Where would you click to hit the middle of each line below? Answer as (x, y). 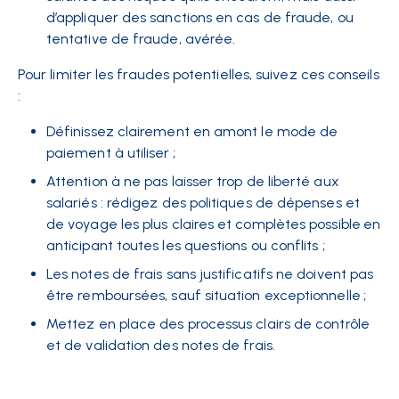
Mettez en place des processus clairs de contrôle (208, 324)
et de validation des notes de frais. (161, 346)
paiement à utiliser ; (111, 153)
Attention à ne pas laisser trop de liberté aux (193, 182)
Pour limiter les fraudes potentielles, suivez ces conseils (199, 75)
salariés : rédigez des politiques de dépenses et (203, 203)
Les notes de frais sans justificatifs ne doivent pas (210, 274)
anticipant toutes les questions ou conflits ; (186, 246)
